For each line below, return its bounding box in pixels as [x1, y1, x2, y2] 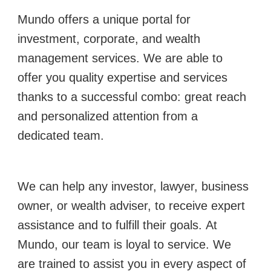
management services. [18, 51, 143, 65]
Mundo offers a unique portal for [18, 12, 191, 26]
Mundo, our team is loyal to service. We [18, 237, 231, 251]
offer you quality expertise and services [18, 70, 227, 84]
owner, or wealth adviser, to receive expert [18, 198, 245, 212]
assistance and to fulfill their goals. [18, 218, 206, 232]
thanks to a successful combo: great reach [18, 90, 246, 103]
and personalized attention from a [18, 109, 198, 123]
